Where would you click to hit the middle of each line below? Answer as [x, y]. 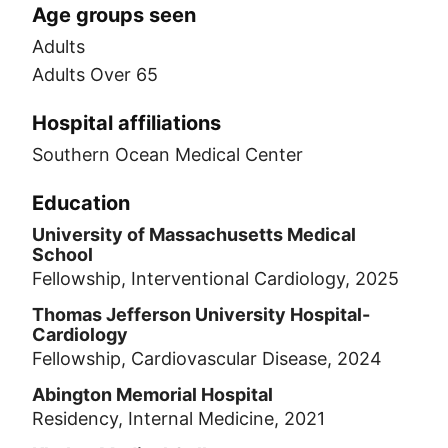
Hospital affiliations [126, 123]
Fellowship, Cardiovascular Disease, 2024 [207, 358]
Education [81, 203]
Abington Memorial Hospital [152, 394]
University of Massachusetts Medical [194, 234]
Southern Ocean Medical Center [167, 154]
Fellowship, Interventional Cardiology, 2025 [215, 278]
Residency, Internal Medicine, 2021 [178, 418]
